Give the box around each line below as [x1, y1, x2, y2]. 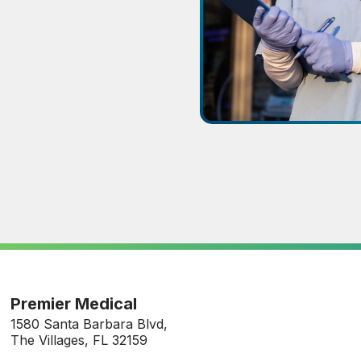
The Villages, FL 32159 [10, 331, 148, 348]
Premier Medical [10, 293, 138, 313]
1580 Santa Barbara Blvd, [10, 315, 168, 332]
